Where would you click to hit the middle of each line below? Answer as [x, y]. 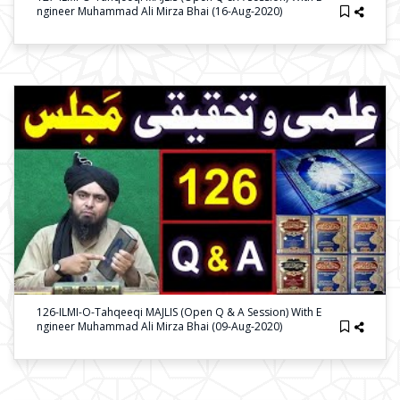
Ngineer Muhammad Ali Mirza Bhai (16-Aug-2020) [159, 11]
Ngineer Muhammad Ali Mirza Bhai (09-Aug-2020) [159, 326]
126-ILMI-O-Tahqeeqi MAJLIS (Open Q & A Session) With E [179, 312]
